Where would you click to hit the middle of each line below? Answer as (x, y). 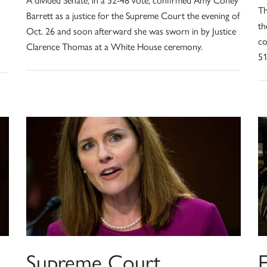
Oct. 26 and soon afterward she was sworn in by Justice (131, 30)
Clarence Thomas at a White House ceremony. (114, 46)
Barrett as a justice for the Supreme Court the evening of (133, 15)
